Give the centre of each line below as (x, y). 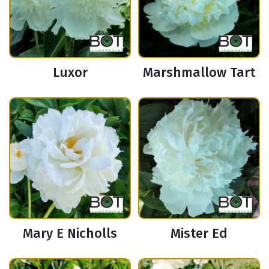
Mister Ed (199, 234)
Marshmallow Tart (199, 73)
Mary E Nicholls (70, 234)
